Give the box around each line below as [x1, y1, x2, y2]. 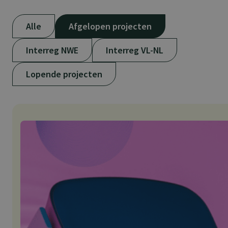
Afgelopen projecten [69, 20, 152, 33]
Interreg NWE [26, 44, 78, 56]
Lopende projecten [26, 68, 102, 80]
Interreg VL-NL [106, 44, 163, 56]
